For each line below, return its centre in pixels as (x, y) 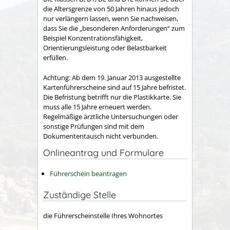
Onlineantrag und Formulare (103, 152)
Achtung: (57, 77)
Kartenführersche (70, 87)
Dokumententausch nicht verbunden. (101, 136)
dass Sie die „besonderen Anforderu (98, 28)
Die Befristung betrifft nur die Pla (93, 97)
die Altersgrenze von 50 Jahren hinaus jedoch (111, 9)
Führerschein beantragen (88, 174)
